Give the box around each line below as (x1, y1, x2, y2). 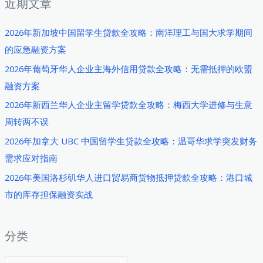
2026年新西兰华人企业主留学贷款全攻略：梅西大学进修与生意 (4, 99, 252, 111)
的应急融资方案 (4, 43, 66, 56)
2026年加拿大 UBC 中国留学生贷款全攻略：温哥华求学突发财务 (4, 135, 257, 147)
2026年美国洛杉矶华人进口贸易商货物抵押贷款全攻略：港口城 (4, 171, 252, 183)
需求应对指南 (4, 152, 58, 164)
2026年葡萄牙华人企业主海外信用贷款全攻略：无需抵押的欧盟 (4, 62, 252, 75)
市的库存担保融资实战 (4, 188, 93, 200)
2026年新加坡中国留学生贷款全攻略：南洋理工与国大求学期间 (4, 26, 252, 39)
